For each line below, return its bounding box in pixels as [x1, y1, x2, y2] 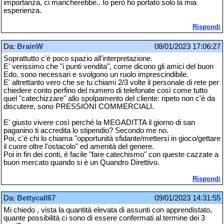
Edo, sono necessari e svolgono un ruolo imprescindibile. [3, 70, 188, 78]
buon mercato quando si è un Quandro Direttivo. [3, 158, 159, 166]
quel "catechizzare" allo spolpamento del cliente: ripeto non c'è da [3, 94, 215, 102]
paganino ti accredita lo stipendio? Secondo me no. [3, 126, 168, 134]
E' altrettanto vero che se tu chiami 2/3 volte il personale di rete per [3, 78, 219, 86]
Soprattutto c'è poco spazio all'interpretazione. [3, 54, 152, 62]
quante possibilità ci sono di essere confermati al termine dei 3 [3, 213, 205, 222]
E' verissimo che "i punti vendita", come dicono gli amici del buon [3, 62, 213, 70]
